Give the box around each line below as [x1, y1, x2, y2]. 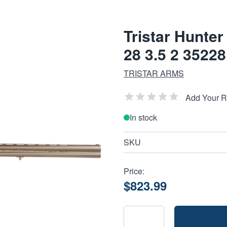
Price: [124, 165, 144, 177]
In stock [130, 111, 157, 123]
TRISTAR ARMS [124, 67, 184, 79]
